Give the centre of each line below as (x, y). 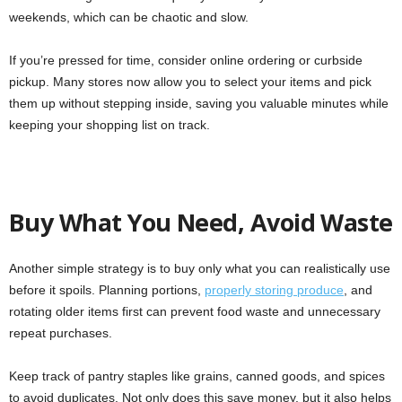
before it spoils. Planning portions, (107, 290)
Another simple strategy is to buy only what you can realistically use (200, 269)
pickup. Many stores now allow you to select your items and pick (190, 82)
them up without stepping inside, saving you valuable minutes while (199, 104)
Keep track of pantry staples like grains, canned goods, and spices (197, 376)
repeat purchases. (61, 333)
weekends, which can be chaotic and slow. (129, 17)
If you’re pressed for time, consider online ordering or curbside (186, 61)
